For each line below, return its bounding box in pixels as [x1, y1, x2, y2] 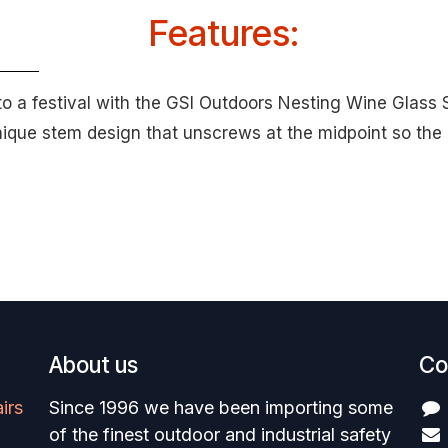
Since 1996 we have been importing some [49, 397, 393, 419]
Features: [149, 11, 299, 55]
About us [49, 351, 138, 379]
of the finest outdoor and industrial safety [49, 424, 391, 446]
